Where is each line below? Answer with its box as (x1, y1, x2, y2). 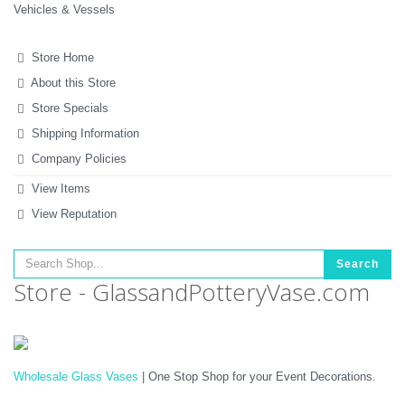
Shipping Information (28, 127, 140, 140)
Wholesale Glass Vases (14, 370, 138, 383)
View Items (28, 182, 91, 195)
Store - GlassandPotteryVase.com (14, 276, 370, 308)
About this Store (28, 76, 117, 89)
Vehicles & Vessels (14, 3, 115, 16)
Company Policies (28, 152, 127, 165)
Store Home (28, 51, 95, 64)
